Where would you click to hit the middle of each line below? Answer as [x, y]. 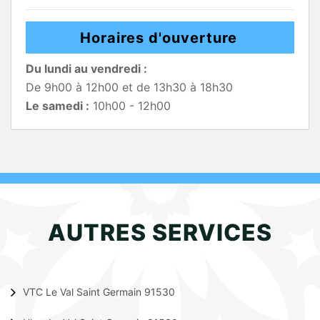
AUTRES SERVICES [160, 232]
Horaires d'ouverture [158, 38]
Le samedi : [57, 106]
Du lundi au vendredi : [86, 69]
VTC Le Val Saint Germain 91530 [99, 292]
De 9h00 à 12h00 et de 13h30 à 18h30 [129, 87]
